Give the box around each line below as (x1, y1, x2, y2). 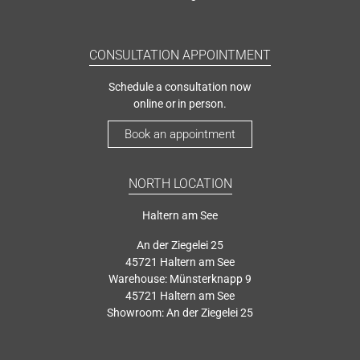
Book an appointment (125, 126, 235, 141)
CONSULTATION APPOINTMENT (89, 47, 271, 63)
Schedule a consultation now (108, 80, 252, 93)
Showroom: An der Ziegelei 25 (107, 305, 253, 319)
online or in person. (133, 96, 227, 110)
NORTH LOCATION (128, 175, 232, 191)
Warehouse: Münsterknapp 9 (108, 272, 252, 285)
